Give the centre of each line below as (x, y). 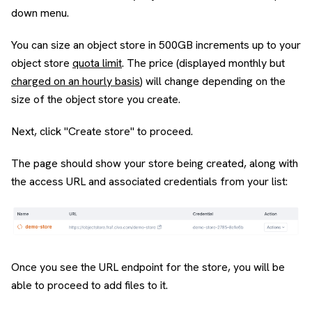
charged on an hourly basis (76, 81)
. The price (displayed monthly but (203, 63)
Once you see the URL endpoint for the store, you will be (148, 267)
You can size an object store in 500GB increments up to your (156, 45)
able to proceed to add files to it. (89, 285)
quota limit (97, 63)
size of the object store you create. (96, 100)
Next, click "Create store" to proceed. (102, 132)
